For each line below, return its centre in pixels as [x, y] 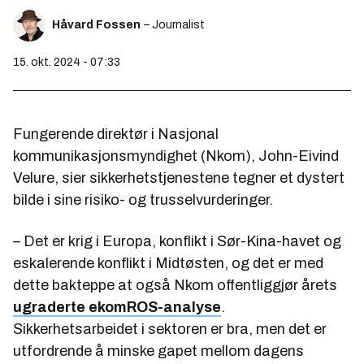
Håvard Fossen [96, 24]
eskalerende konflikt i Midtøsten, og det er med [168, 263]
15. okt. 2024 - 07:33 [67, 62]
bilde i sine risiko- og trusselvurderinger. [143, 199]
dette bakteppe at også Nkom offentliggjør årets [175, 285]
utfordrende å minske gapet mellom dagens [158, 351]
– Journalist [174, 24]
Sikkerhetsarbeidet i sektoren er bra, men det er [170, 329]
